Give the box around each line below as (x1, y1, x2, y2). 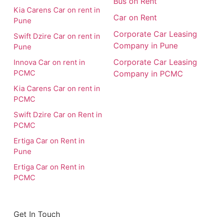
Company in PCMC (113, 68, 183, 78)
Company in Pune (113, 40, 178, 50)
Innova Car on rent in (14, 57, 85, 67)
